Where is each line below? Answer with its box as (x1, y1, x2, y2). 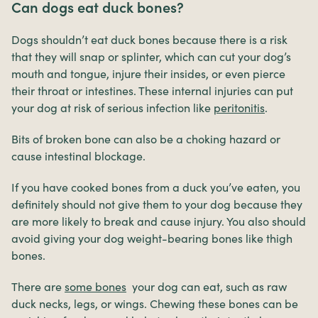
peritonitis (214, 100, 265, 115)
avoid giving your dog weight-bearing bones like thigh (11, 231, 292, 246)
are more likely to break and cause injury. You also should (11, 214, 306, 229)
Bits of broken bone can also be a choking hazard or (11, 131, 280, 146)
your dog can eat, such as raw (126, 279, 287, 294)
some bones (65, 279, 126, 294)
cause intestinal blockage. (11, 148, 146, 163)
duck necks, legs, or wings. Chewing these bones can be (11, 296, 298, 311)
